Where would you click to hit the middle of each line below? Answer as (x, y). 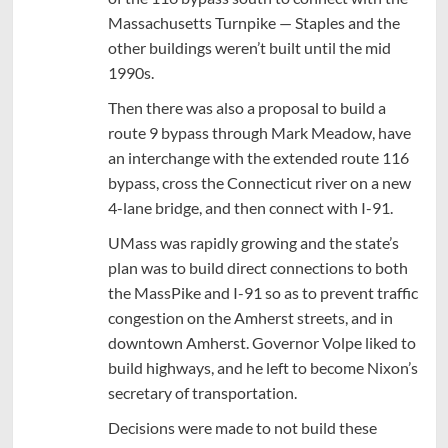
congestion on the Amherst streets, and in (250, 318)
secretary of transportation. (202, 393)
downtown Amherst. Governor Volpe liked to (261, 343)
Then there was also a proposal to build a (246, 108)
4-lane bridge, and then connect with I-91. (250, 208)
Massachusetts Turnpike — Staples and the (253, 23)
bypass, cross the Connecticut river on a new (259, 183)
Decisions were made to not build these (242, 428)
